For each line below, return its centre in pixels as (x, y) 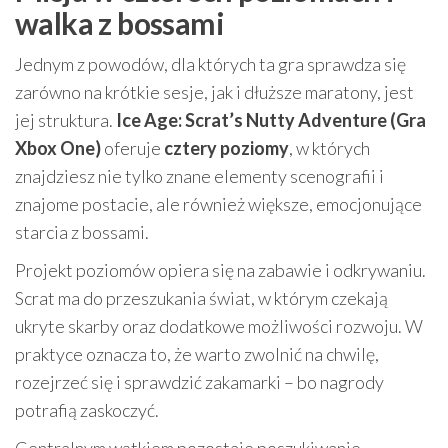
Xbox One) (58, 148)
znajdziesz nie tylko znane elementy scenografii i (199, 176)
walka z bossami (119, 23)
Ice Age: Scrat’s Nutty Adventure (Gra (271, 120)
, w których (329, 148)
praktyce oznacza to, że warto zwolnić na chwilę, (197, 354)
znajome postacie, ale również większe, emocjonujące (218, 204)
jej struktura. (65, 120)
